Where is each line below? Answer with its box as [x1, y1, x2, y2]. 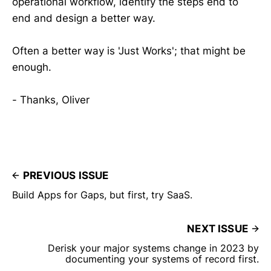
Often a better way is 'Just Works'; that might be [12, 45, 246, 57]
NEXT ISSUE [187, 223, 248, 235]
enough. [12, 61, 51, 73]
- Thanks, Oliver [12, 94, 90, 106]
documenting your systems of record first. [65, 253, 259, 266]
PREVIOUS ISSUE [23, 169, 109, 182]
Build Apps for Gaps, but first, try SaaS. [12, 189, 192, 201]
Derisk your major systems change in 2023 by [48, 242, 259, 255]
